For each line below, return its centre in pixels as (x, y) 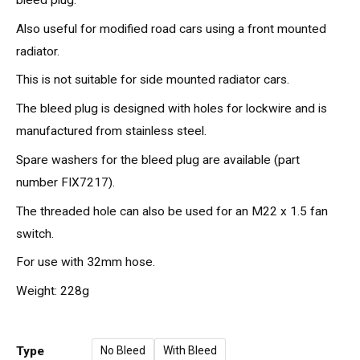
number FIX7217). (65, 182)
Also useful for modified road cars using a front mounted (171, 29)
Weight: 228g (53, 291)
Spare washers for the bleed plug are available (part (158, 160)
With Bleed (190, 351)
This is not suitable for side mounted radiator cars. (153, 80)
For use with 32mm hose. (86, 262)
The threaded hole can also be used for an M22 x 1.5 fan (172, 211)
